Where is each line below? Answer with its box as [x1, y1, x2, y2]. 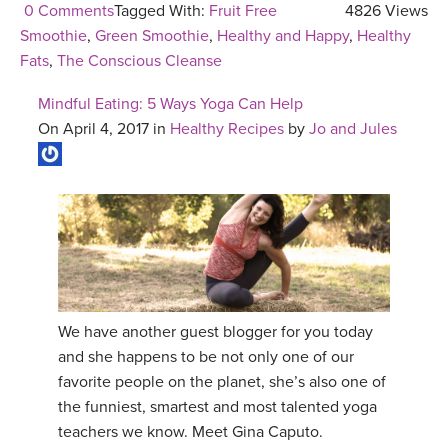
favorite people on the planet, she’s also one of [58, 371, 386, 392]
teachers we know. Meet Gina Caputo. [58, 421, 323, 442]
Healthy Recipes [170, 119, 284, 140]
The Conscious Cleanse [57, 51, 222, 72]
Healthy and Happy [217, 26, 349, 47]
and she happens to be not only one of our [58, 346, 354, 367]
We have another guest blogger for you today [58, 321, 373, 342]
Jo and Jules [309, 119, 397, 140]
